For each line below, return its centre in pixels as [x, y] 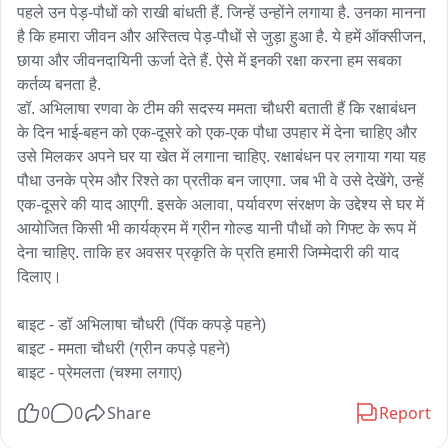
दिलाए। [39, 276]
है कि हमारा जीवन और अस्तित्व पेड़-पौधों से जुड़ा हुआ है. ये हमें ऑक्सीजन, [221, 36]
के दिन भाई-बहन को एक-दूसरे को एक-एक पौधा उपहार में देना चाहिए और [217, 132]
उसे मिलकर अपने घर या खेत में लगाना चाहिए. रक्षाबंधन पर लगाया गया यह [221, 156]
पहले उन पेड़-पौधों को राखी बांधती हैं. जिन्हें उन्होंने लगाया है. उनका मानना [221, 12]
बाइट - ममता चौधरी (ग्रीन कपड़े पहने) [123, 348]
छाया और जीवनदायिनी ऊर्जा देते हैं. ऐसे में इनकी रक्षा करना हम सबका [209, 60]
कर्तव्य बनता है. [59, 84]
